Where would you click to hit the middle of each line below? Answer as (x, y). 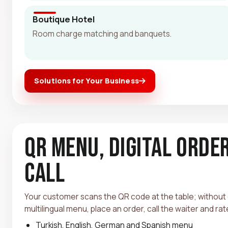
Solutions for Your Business (87, 80)
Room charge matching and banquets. (102, 33)
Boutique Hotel (64, 19)
